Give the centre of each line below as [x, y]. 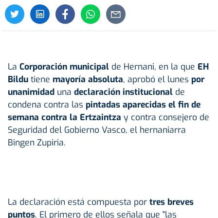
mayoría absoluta [88, 79]
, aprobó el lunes [157, 79]
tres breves [170, 202]
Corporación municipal [64, 66]
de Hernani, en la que [152, 66]
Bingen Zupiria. [37, 142]
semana [23, 117]
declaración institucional [125, 92]
